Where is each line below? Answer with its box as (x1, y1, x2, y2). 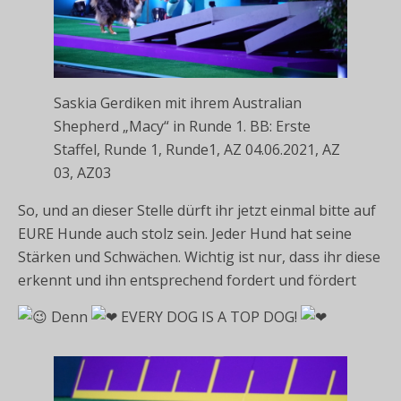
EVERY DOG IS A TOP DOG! (117, 306, 301, 327)
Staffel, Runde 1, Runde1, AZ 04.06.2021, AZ (54, 139, 340, 159)
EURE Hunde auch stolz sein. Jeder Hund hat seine (18, 223, 352, 243)
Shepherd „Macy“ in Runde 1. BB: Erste (54, 115, 311, 136)
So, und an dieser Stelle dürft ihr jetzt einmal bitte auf (18, 200, 376, 220)
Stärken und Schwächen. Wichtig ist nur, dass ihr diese (18, 246, 380, 267)
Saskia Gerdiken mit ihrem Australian (54, 92, 302, 113)
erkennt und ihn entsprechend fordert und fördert (18, 269, 356, 290)
